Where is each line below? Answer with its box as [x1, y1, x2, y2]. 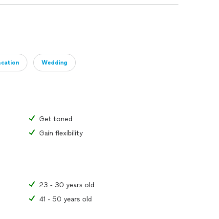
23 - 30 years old [39, 180, 94, 189]
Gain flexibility [39, 129, 83, 137]
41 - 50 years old [39, 195, 92, 203]
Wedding [42, 59, 67, 66]
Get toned [39, 114, 72, 123]
